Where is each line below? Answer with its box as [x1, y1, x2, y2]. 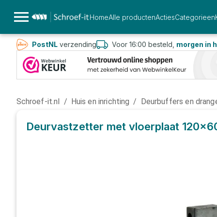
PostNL [31, 40, 58, 48]
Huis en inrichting [71, 97, 130, 106]
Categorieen [174, 13, 215, 21]
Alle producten [108, 13, 155, 21]
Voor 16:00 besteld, [111, 40, 176, 48]
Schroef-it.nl [16, 97, 60, 106]
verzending [57, 40, 96, 48]
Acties [155, 13, 175, 21]
